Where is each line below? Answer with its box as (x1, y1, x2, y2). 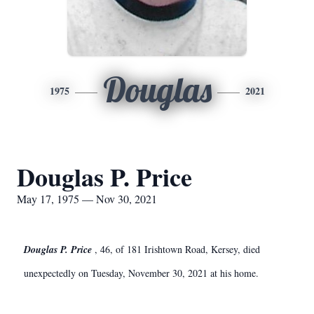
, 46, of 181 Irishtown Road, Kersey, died (95, 243, 260, 256)
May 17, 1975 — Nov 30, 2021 (17, 191, 157, 206)
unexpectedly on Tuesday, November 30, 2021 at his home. (24, 266, 259, 280)
